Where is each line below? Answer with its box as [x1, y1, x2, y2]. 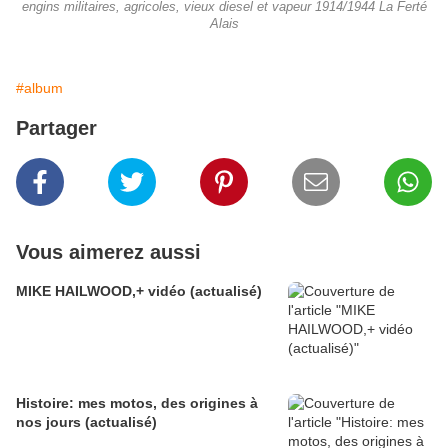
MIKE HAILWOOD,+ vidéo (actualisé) [16, 283, 262, 300]
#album [16, 80, 63, 97]
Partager [16, 117, 97, 140]
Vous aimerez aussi [16, 241, 201, 264]
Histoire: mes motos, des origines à [16, 395, 258, 412]
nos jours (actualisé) [16, 414, 157, 431]
